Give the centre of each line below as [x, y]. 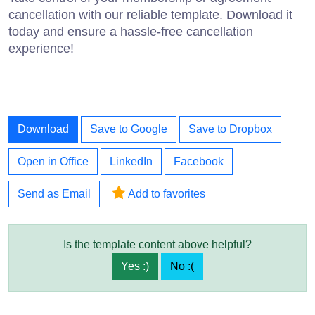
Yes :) [135, 266]
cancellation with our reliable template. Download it [150, 14]
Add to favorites [165, 193]
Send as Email [54, 193]
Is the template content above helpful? [157, 244]
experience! [41, 48]
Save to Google [129, 129]
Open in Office [53, 161]
